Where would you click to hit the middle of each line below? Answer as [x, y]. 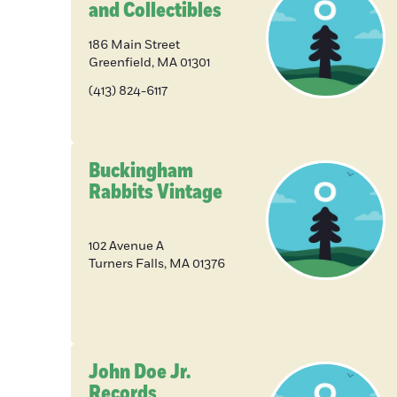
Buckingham [141, 171]
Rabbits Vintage [156, 192]
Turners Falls [126, 264]
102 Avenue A [126, 246]
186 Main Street [134, 45]
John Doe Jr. [140, 372]
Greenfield [120, 63]
